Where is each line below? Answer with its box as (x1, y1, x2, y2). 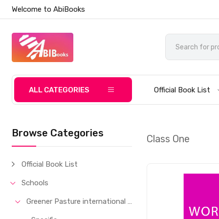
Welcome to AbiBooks (12, 5, 86, 14)
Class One (147, 133, 190, 145)
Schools (22, 178, 49, 187)
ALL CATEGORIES (29, 86, 90, 94)
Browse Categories (12, 127, 104, 139)
